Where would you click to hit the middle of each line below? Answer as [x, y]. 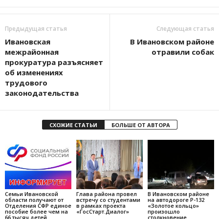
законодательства [42, 93]
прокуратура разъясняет [54, 62]
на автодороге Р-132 [176, 200]
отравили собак [183, 52]
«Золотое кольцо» [173, 206]
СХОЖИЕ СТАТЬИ [73, 125]
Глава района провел [106, 194]
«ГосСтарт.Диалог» [102, 212]
